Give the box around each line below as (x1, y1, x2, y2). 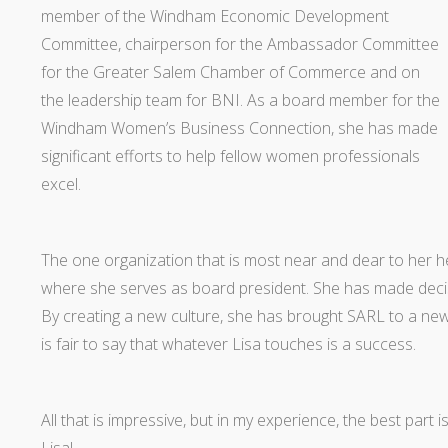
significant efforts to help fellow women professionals (40, 144, 420, 167)
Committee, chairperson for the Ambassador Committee (40, 32, 439, 55)
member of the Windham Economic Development (40, 4, 389, 27)
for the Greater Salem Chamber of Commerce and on (40, 60, 420, 83)
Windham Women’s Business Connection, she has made (40, 116, 438, 139)
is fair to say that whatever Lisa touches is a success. (40, 332, 416, 355)
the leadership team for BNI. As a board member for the (40, 88, 440, 111)
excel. (40, 172, 81, 195)
